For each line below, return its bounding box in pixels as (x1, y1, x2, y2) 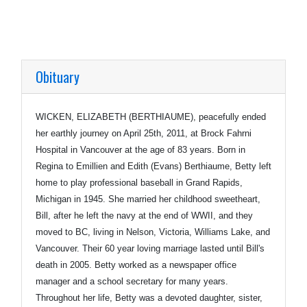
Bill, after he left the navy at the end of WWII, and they (36, 210, 253, 221)
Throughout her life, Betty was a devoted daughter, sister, (36, 292, 262, 303)
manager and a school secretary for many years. (36, 275, 228, 286)
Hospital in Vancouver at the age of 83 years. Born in (36, 144, 245, 155)
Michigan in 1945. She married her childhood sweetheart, (36, 193, 260, 204)
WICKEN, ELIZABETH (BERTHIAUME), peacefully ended (36, 111, 266, 122)
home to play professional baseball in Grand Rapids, (36, 177, 243, 188)
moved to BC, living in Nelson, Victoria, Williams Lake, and (36, 226, 270, 237)
